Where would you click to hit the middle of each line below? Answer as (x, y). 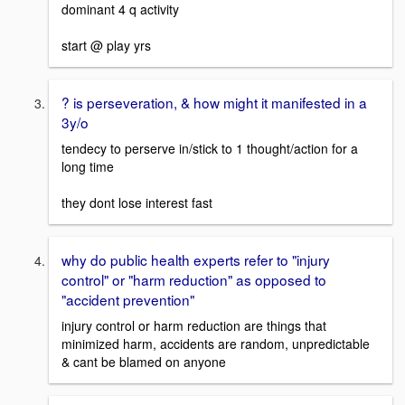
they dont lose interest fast (137, 203)
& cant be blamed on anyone (144, 361)
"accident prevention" (128, 300)
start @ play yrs (106, 46)
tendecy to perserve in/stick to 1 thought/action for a (210, 149)
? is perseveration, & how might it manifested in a (214, 103)
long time (88, 167)
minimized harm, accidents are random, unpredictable (216, 343)
